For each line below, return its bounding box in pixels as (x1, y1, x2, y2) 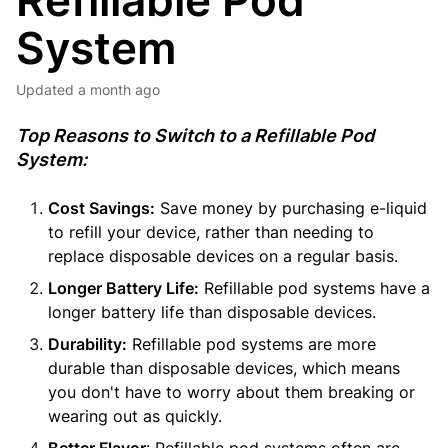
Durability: (48, 334, 127, 354)
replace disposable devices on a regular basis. (48, 246, 398, 266)
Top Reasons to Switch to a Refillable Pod (16, 125, 374, 146)
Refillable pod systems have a (199, 278, 430, 298)
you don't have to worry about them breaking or (48, 382, 415, 402)
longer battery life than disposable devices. (48, 302, 376, 322)
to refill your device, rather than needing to (48, 222, 374, 242)
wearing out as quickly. (48, 406, 222, 426)
